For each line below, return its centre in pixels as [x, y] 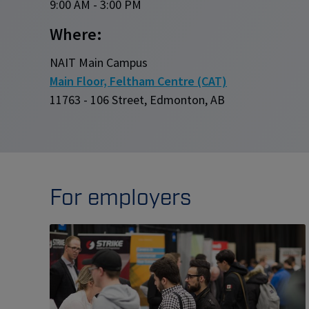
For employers [120, 197]
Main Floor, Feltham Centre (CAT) [138, 81]
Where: [76, 34]
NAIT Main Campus [99, 63]
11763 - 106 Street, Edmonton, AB [137, 100]
